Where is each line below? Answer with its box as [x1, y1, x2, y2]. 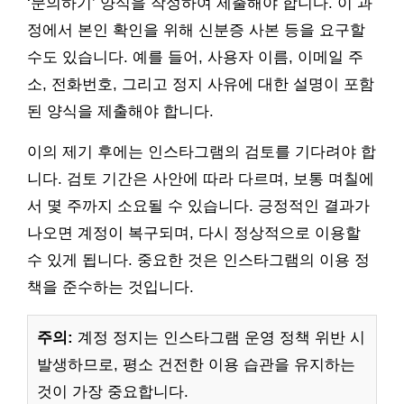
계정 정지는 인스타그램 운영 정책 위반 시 [73, 328, 365, 346]
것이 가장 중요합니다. [37, 382, 188, 400]
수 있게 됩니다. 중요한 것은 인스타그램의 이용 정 [27, 251, 370, 269]
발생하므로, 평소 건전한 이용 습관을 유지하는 [37, 355, 355, 373]
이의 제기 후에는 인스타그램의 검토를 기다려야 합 [27, 142, 376, 161]
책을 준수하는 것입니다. [27, 278, 194, 296]
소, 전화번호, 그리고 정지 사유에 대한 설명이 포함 [27, 75, 374, 93]
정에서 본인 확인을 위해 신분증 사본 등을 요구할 [27, 21, 365, 39]
